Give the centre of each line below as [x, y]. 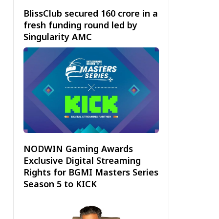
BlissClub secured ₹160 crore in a [90, 13]
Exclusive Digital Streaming [82, 160]
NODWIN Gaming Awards [78, 148]
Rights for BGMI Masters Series [91, 172]
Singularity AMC [57, 37]
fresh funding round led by [80, 25]
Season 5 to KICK [60, 184]
